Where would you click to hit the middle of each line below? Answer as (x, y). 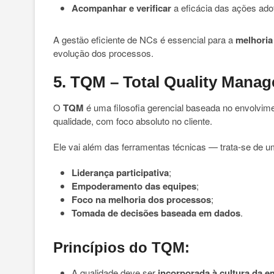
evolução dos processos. (103, 53)
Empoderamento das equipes (134, 186)
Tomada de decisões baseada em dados (156, 213)
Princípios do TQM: (121, 247)
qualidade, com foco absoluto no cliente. (133, 121)
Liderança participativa (120, 172)
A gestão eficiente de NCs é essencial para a (144, 39)
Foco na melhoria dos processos (141, 199)
